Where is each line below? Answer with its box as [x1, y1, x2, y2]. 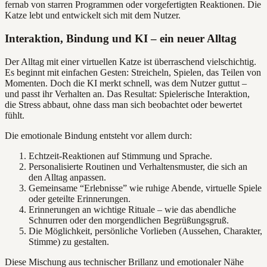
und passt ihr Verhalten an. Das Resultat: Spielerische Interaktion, [5, 88, 250, 99]
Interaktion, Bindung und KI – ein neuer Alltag [5, 32, 237, 45]
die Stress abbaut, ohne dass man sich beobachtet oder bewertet [5, 99, 242, 110]
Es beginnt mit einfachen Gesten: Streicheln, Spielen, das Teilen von [5, 67, 261, 77]
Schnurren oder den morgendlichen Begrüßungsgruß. [29, 215, 229, 225]
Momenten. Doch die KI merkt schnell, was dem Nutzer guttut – [5, 77, 247, 88]
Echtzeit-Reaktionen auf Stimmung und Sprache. [29, 150, 212, 161]
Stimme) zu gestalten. [29, 236, 109, 247]
